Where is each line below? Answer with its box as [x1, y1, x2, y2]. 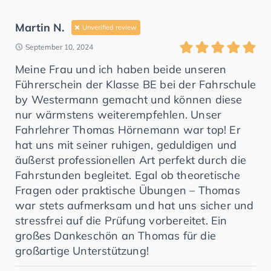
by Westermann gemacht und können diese [15, 92, 243, 106]
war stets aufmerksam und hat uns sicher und [15, 198, 254, 212]
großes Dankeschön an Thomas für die [15, 228, 217, 243]
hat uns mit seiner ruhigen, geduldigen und [15, 137, 237, 152]
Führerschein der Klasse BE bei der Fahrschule [15, 77, 256, 91]
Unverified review [82, 22, 137, 31]
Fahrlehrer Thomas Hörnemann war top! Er [15, 122, 241, 137]
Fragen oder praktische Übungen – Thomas [15, 183, 240, 197]
